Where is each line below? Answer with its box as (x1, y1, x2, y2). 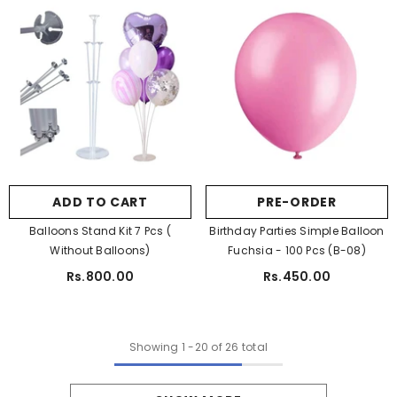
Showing (128, 339, 179, 354)
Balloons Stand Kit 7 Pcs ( (28, 222, 172, 238)
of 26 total (208, 339, 269, 354)
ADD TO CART (52, 192, 148, 211)
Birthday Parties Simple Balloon (209, 222, 385, 238)
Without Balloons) (50, 242, 151, 258)
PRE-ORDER (257, 192, 337, 211)
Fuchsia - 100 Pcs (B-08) (228, 242, 366, 258)
